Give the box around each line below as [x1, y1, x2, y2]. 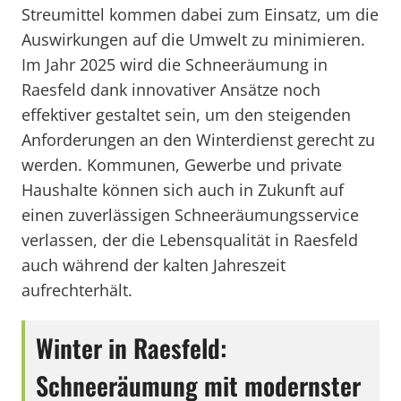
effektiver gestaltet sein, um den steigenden [21, 104, 351, 125]
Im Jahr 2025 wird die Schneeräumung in [21, 54, 328, 75]
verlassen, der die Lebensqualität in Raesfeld [21, 229, 358, 251]
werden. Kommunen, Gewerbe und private [21, 154, 342, 175]
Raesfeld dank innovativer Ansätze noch [21, 79, 320, 100]
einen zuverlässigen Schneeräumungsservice [21, 204, 359, 226]
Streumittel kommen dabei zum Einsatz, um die [21, 4, 379, 25]
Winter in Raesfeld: [36, 329, 226, 366]
